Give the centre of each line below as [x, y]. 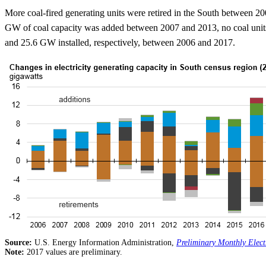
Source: [20, 243]
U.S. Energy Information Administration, [105, 243]
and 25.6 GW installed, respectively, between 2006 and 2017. [120, 43]
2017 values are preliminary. [75, 252]
